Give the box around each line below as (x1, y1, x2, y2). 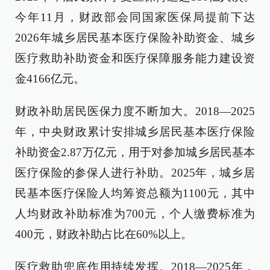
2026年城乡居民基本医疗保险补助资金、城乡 (15, 31, 255, 44)
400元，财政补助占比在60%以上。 (15, 228, 192, 240)
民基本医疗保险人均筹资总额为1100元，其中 (15, 187, 255, 199)
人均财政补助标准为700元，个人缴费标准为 (15, 207, 255, 220)
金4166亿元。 (15, 72, 85, 85)
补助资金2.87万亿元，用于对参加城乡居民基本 (15, 146, 255, 159)
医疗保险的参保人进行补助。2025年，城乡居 (15, 166, 255, 179)
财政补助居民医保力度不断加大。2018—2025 (15, 105, 255, 118)
